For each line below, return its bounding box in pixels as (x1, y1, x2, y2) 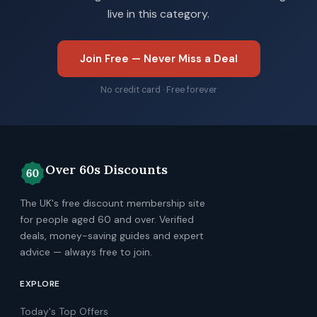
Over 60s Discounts (45, 161, 168, 178)
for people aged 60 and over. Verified (20, 213, 194, 226)
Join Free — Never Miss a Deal (79, 52, 238, 66)
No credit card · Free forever (100, 84, 217, 96)
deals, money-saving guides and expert (20, 229, 204, 242)
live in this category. (108, 6, 209, 21)
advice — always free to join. (20, 246, 152, 258)
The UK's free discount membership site (20, 197, 205, 209)
